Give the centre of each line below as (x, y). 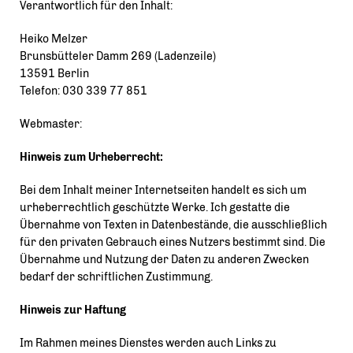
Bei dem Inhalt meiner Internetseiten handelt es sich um (163, 190)
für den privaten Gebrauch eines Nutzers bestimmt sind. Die (173, 242)
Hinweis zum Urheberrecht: (91, 157)
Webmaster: (51, 124)
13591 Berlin (54, 74)
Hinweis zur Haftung (73, 310)
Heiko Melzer (54, 39)
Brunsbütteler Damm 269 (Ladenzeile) (118, 56)
